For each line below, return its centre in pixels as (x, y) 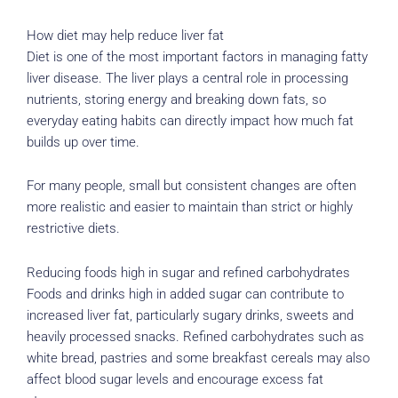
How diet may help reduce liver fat (125, 35)
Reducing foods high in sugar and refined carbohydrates (188, 272)
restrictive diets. (73, 229)
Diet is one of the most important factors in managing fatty (197, 56)
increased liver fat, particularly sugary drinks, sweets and (190, 315)
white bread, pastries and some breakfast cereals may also (198, 358)
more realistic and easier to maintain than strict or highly (190, 207)
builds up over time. (83, 142)
